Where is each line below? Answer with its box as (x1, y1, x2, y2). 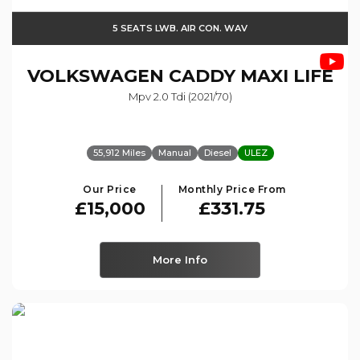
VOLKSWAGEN (27, 64, 164, 87)
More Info (153, 252, 207, 266)
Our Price (83, 182, 137, 195)
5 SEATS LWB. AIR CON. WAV (112, 22, 247, 34)
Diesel (203, 146, 231, 158)
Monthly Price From (178, 182, 286, 195)
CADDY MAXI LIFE (163, 64, 333, 87)
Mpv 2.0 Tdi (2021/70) (128, 89, 232, 103)
